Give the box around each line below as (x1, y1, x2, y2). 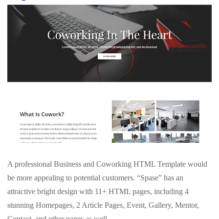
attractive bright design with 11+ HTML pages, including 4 (7, 187, 189, 196)
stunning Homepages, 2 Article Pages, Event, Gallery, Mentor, (7, 200, 199, 209)
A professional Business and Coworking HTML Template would (7, 159, 207, 168)
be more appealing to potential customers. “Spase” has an (7, 173, 183, 182)
